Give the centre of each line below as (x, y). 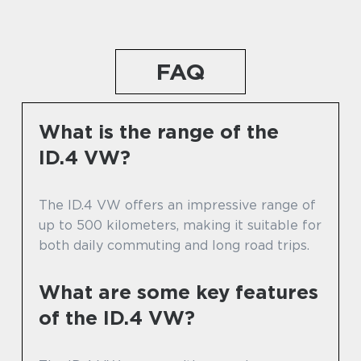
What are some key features (178, 292)
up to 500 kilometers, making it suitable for (180, 225)
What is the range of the (159, 132)
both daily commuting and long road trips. (174, 245)
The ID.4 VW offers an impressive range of (177, 205)
